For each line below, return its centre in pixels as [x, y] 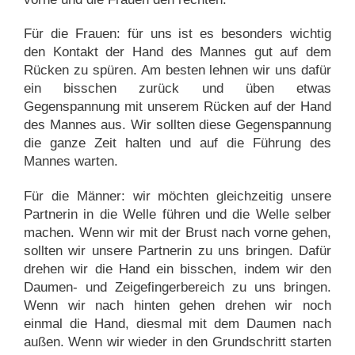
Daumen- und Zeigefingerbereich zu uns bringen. [177, 287]
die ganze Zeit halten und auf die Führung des [177, 143]
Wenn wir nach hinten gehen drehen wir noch [177, 305]
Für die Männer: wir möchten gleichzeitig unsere [177, 196]
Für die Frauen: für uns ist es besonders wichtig [177, 34]
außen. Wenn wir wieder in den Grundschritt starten [177, 342]
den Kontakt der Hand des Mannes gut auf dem [177, 52]
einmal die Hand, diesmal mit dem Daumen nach [177, 323]
